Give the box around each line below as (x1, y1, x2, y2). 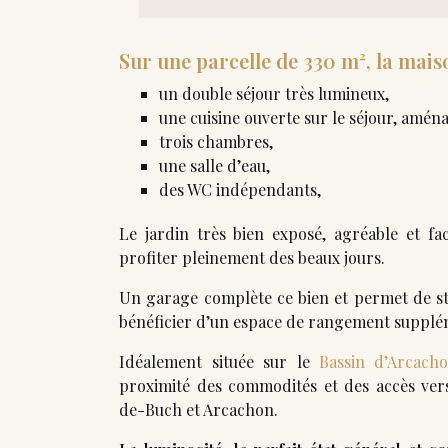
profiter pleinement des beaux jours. (119, 246, 385, 268)
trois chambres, (159, 130, 273, 152)
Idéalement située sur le (119, 350, 319, 372)
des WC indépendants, (159, 178, 322, 200)
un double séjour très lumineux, (159, 82, 389, 104)
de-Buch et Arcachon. (119, 398, 278, 420)
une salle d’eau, (159, 154, 270, 176)
